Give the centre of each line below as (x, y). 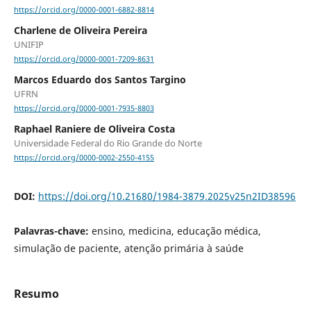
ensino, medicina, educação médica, (176, 230)
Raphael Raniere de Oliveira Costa (94, 129)
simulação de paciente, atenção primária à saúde (128, 248)
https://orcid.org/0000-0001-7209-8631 (84, 59)
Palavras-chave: (52, 230)
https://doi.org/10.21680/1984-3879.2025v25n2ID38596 (167, 196)
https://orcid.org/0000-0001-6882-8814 (84, 10)
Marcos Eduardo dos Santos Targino (100, 80)
